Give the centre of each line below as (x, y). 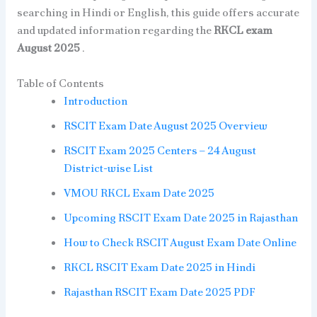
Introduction (96, 100)
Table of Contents (60, 83)
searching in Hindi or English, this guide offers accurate (158, 12)
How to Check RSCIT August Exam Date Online (180, 242)
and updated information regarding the (115, 30)
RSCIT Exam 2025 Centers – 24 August (160, 150)
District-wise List (109, 168)
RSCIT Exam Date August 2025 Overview (166, 125)
